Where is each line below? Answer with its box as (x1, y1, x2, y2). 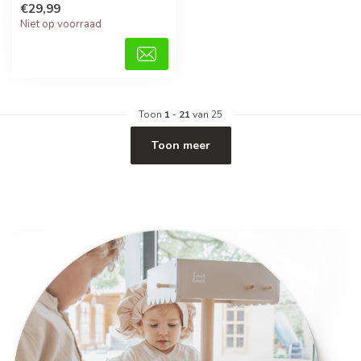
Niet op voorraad (20, 17, 102, 32)
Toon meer (151, 138, 210, 154)
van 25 (190, 108, 222, 122)
